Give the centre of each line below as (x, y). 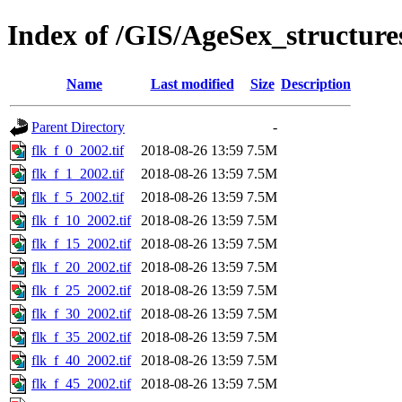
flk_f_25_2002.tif (81, 290)
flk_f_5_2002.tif (78, 197)
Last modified (192, 83)
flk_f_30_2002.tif (81, 313)
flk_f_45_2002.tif (81, 383)
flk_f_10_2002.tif (81, 220)
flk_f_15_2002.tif (81, 243)
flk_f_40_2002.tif (81, 360)
